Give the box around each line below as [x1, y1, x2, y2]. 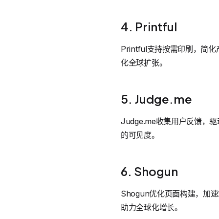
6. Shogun [121, 164, 178, 178]
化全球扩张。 [121, 58, 167, 67]
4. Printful [121, 19, 177, 34]
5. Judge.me [121, 91, 192, 106]
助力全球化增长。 [121, 202, 182, 212]
